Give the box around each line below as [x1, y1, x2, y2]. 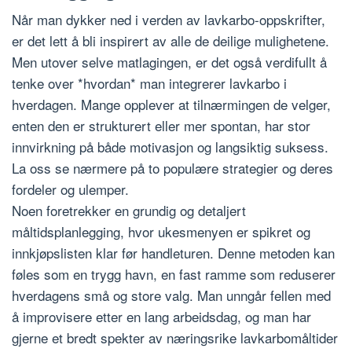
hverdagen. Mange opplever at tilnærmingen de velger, [12, 93, 331, 114]
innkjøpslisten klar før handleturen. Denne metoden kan [12, 242, 335, 262]
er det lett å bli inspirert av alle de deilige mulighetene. [12, 30, 329, 50]
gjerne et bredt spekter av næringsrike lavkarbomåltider [12, 327, 338, 347]
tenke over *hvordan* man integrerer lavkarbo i [12, 72, 287, 93]
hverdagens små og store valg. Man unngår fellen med [12, 284, 331, 305]
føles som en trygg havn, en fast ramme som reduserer [12, 263, 335, 284]
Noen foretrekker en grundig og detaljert [12, 200, 246, 220]
